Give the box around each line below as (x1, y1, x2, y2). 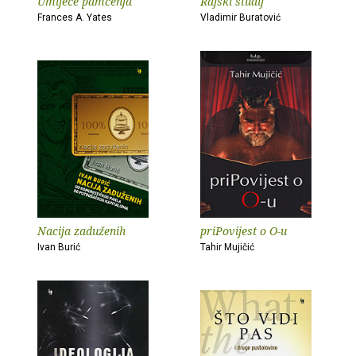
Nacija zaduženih (37, 223, 126, 238)
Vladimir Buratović (200, 12, 281, 23)
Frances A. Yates (37, 12, 112, 23)
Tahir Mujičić (200, 242, 254, 253)
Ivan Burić (37, 242, 80, 253)
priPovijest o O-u (200, 223, 287, 238)
